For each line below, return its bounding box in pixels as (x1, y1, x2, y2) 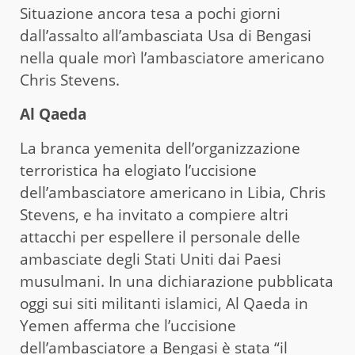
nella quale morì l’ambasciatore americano (20, 48, 324, 69)
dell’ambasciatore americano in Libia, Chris (20, 182, 326, 204)
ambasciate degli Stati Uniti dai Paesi (20, 249, 281, 270)
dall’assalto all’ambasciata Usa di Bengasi (20, 25, 311, 47)
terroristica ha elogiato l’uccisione (20, 160, 257, 181)
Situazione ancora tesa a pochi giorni (20, 3, 281, 25)
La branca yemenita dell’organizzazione (20, 138, 300, 159)
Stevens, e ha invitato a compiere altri (20, 204, 288, 226)
